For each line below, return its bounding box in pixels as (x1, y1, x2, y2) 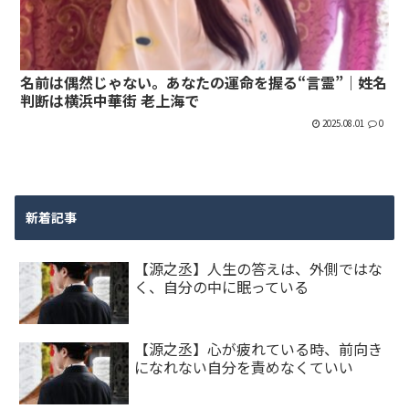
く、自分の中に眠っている (134, 275, 309, 298)
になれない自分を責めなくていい (134, 355, 354, 378)
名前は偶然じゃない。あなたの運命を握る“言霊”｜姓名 (20, 70, 388, 93)
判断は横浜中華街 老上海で (20, 89, 200, 111)
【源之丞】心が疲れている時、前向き (134, 337, 383, 360)
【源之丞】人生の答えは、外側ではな (134, 257, 383, 279)
